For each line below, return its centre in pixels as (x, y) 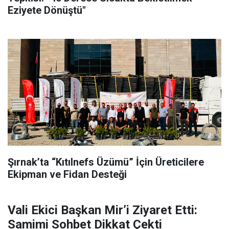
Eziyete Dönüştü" (47, 10)
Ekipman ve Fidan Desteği (67, 174)
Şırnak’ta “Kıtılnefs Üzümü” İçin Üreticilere (106, 162)
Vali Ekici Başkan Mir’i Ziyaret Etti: (102, 210)
